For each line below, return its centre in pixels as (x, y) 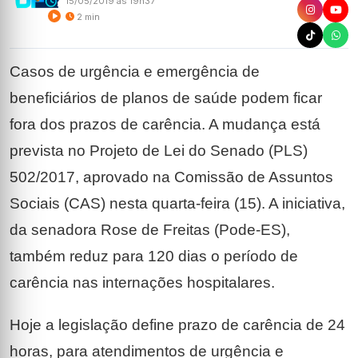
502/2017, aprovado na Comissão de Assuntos (171, 177)
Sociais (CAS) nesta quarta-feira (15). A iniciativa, (177, 204)
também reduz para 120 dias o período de (154, 257)
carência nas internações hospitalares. (142, 283)
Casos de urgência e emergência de (135, 72)
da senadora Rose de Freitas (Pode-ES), (150, 230)
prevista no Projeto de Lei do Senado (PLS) (159, 151)
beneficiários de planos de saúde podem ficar (166, 98)
